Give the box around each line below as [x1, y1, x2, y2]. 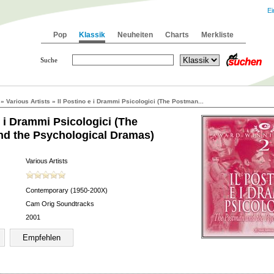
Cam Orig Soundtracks [26, 200, 94, 207]
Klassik [79, 31, 105, 39]
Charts [165, 31, 189, 39]
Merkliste [201, 31, 234, 39]
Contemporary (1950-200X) [26, 187, 108, 194]
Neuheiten [117, 31, 153, 39]
